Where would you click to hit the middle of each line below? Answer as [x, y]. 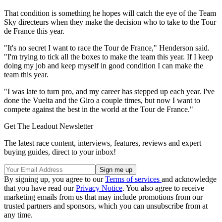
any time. [18, 215]
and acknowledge [189, 179]
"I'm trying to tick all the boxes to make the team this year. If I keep [109, 56]
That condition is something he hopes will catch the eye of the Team [110, 13]
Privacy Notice [99, 188]
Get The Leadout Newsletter [49, 126]
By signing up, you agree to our [55, 179]
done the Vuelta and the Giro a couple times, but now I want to [102, 100]
